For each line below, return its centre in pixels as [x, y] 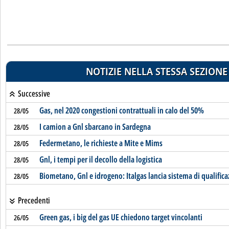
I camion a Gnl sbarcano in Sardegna [95, 127]
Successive [33, 94]
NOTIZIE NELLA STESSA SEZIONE [156, 71]
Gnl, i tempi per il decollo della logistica [100, 159]
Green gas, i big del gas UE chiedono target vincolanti [121, 217]
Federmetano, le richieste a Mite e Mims [101, 143]
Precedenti [33, 200]
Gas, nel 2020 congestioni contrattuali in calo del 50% [121, 110]
